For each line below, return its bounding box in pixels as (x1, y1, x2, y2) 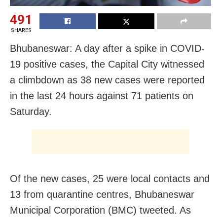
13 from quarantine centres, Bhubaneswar (10, 188, 194, 200)
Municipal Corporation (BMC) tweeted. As (10, 204, 191, 216)
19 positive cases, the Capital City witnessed (10, 58, 204, 70)
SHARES (10, 27, 32, 34)
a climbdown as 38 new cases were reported (10, 74, 205, 85)
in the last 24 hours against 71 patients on (10, 90, 193, 101)
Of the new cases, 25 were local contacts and (10, 173, 210, 184)
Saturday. (10, 106, 52, 117)
